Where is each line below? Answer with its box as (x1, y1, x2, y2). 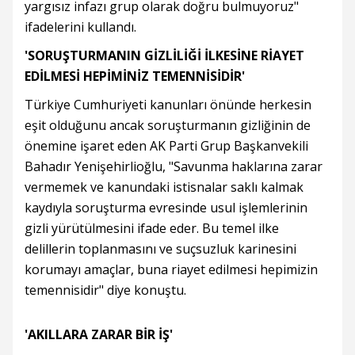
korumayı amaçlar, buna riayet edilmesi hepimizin (25, 260, 318, 278)
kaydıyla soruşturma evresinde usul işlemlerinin (25, 198, 307, 216)
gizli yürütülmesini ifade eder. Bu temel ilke (25, 219, 279, 237)
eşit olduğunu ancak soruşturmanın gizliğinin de (25, 116, 311, 134)
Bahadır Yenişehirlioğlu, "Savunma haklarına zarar (25, 157, 323, 175)
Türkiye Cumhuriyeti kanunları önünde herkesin (25, 95, 311, 113)
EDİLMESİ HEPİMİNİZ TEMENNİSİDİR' (25, 67, 245, 85)
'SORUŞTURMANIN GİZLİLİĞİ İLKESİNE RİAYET (25, 46, 304, 64)
